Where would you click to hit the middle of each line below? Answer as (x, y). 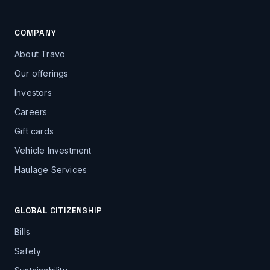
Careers (31, 111)
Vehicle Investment (53, 150)
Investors (33, 92)
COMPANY (36, 33)
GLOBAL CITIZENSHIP (58, 210)
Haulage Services (51, 169)
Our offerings (42, 73)
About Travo (40, 54)
